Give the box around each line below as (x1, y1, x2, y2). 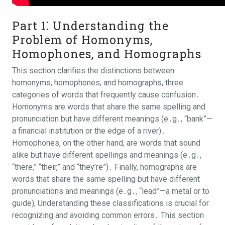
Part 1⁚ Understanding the (12, 18, 169, 33)
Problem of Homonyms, (12, 32, 153, 47)
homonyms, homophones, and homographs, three (12, 78, 183, 87)
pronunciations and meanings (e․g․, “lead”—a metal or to (12, 186, 209, 196)
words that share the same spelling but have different (12, 174, 200, 184)
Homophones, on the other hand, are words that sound (12, 138, 200, 148)
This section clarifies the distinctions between (12, 66, 174, 75)
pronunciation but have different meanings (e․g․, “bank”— (12, 114, 212, 124)
